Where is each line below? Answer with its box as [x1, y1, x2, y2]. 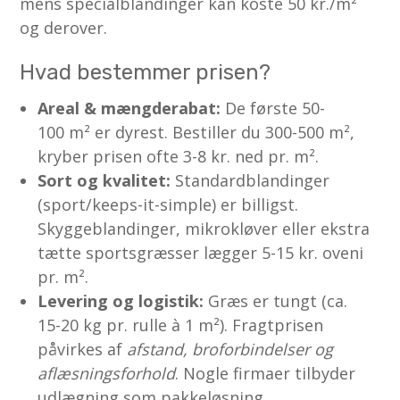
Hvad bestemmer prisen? [20, 59, 271, 85]
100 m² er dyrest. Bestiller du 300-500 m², [37, 121, 355, 143]
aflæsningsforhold [37, 362, 176, 384]
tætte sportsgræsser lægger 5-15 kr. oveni [37, 241, 364, 263]
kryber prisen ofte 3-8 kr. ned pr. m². [37, 145, 320, 167]
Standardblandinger [171, 169, 330, 191]
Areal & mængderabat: [37, 96, 221, 119]
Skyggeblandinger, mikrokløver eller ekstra [37, 217, 371, 239]
